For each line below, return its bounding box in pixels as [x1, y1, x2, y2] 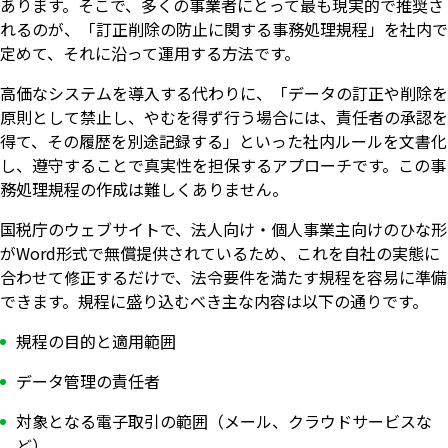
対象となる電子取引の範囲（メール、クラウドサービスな [16, 409, 432, 434]
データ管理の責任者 [16, 369, 160, 394]
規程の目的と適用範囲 [16, 329, 176, 354]
